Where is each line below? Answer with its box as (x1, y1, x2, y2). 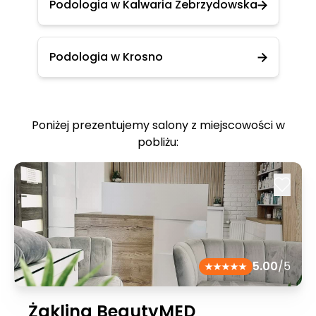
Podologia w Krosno (49, 49, 163, 65)
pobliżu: (138, 134, 178, 150)
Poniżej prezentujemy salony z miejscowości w (31, 117, 285, 133)
